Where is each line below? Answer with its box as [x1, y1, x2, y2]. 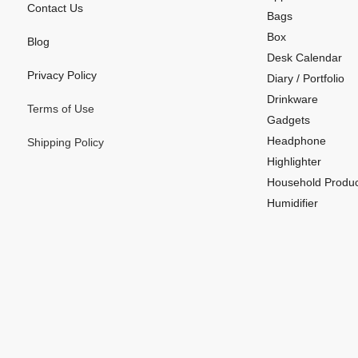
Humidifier [267, 196, 318, 209]
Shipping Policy [27, 135, 104, 149]
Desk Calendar [267, 50, 342, 64]
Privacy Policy [27, 68, 97, 82]
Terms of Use [27, 101, 94, 115]
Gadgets [267, 113, 310, 126]
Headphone [267, 133, 326, 147]
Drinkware [267, 92, 318, 105]
